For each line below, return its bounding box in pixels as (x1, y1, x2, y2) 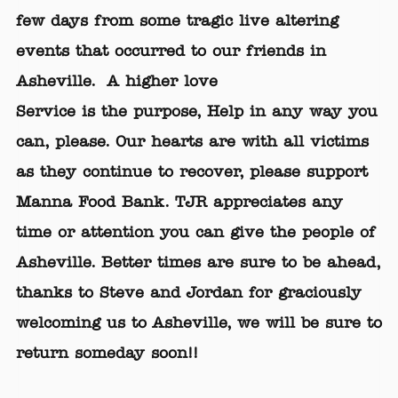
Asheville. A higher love (16, 76, 218, 92)
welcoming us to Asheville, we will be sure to (16, 317, 382, 334)
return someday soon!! (16, 347, 198, 364)
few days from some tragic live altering (16, 15, 338, 32)
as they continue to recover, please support (16, 166, 368, 183)
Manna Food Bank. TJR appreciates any (16, 196, 343, 213)
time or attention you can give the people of (16, 227, 376, 243)
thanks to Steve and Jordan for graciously (16, 287, 362, 304)
